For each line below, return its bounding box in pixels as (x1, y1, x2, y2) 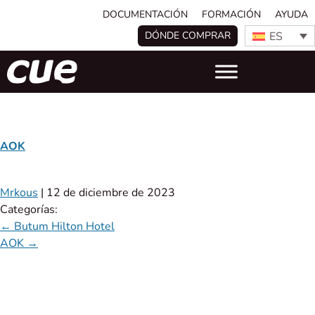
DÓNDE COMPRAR (145, 29, 231, 42)
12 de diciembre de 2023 (46, 185, 175, 201)
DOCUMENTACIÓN (103, 8, 188, 21)
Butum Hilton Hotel (11, 219, 115, 235)
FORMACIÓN (202, 8, 261, 21)
